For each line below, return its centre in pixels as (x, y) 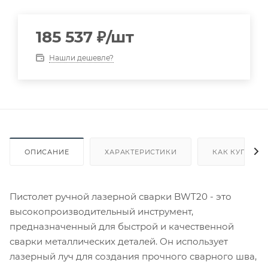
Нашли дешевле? (81, 57)
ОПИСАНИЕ (47, 152)
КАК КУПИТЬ (237, 152)
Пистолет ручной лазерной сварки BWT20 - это (121, 196)
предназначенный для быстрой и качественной (122, 226)
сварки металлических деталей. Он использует (119, 241)
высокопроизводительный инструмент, (101, 211)
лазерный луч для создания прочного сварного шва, (133, 256)
